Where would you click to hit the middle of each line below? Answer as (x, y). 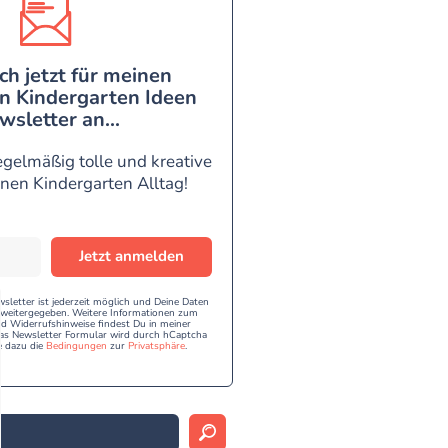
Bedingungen (77, 345)
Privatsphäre (157, 345)
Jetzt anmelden (132, 256)
